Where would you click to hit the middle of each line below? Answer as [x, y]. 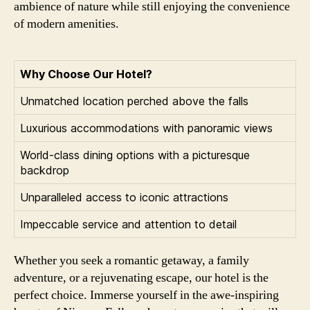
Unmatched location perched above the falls [134, 101]
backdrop [45, 170]
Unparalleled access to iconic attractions [124, 197]
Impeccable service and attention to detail [128, 224]
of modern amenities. [66, 24]
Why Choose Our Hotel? [86, 74]
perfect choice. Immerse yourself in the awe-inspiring [146, 295]
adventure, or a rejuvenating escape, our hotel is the [141, 277]
